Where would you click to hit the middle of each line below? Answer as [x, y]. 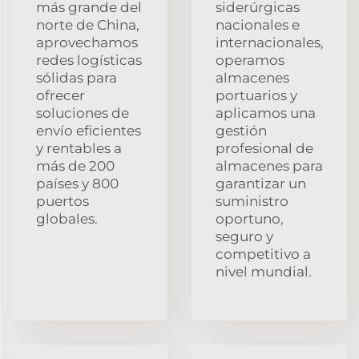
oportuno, [250, 218]
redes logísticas [89, 60]
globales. [67, 218]
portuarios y [256, 95]
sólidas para [77, 77]
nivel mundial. [264, 271]
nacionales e [258, 24]
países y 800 [77, 183]
